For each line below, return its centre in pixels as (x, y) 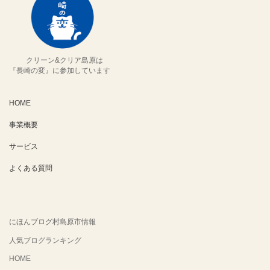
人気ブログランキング (45, 240)
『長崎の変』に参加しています (60, 70)
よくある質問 (31, 168)
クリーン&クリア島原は (64, 60)
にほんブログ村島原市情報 (52, 221)
